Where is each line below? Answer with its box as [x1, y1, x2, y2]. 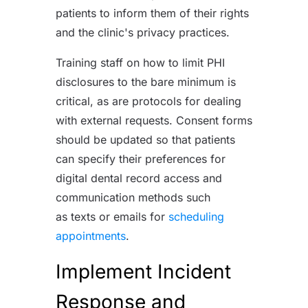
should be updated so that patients [55, 132, 235, 146]
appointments [55, 228, 126, 243]
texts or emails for [70, 209, 168, 223]
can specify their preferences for [55, 151, 225, 166]
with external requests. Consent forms [55, 113, 252, 127]
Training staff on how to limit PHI [55, 55, 225, 69]
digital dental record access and [55, 170, 222, 185]
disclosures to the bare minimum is [55, 74, 236, 89]
